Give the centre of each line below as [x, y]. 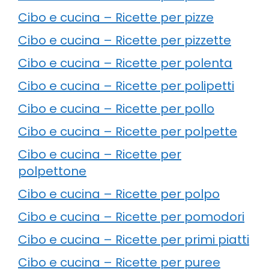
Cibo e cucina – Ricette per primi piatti [134, 239]
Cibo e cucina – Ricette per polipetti [126, 86]
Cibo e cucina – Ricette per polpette [128, 131]
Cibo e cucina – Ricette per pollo [116, 108]
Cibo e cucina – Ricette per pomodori [131, 216]
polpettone [52, 171]
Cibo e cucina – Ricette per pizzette [125, 40]
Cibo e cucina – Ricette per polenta [125, 63]
